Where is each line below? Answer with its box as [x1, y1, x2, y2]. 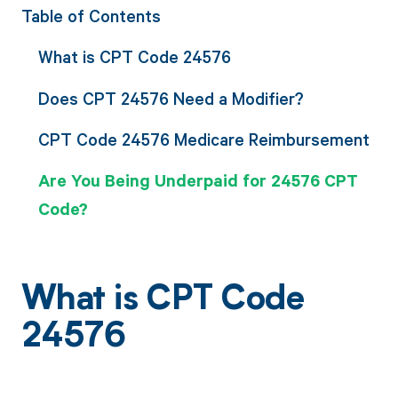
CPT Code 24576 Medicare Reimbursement [37, 127, 370, 150]
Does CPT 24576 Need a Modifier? [37, 86, 304, 109]
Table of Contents [20, 4, 161, 27]
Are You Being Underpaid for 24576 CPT [37, 169, 358, 192]
